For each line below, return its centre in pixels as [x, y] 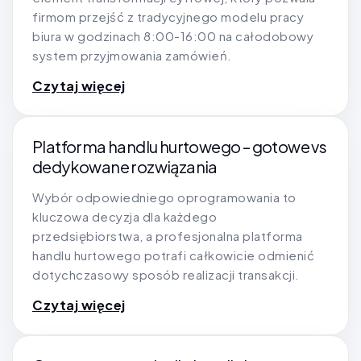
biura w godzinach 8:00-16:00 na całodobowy [173, 36]
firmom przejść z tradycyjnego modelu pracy [168, 17]
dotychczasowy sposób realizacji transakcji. [166, 275]
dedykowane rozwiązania [125, 167]
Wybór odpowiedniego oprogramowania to [164, 197]
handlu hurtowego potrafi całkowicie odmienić [173, 255]
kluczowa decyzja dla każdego [124, 217]
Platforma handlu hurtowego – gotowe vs [180, 147]
